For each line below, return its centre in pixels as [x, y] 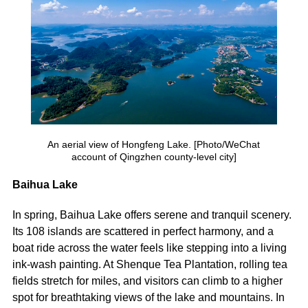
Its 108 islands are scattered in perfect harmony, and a [143, 231]
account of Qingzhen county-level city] [154, 156]
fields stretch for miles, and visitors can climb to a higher [147, 280]
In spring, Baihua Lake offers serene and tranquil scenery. [152, 214]
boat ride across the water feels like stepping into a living [149, 247]
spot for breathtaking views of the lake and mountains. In [148, 297]
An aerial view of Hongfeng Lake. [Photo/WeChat [154, 144]
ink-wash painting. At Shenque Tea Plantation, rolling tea [150, 264]
